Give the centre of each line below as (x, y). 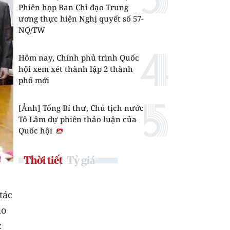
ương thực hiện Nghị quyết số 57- (81, 18)
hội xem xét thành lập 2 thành (76, 69)
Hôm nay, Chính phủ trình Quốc (79, 57)
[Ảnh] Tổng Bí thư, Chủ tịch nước (81, 108)
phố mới (34, 80)
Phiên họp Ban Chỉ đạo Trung (73, 7)
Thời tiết (43, 160)
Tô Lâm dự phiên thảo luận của (78, 119)
